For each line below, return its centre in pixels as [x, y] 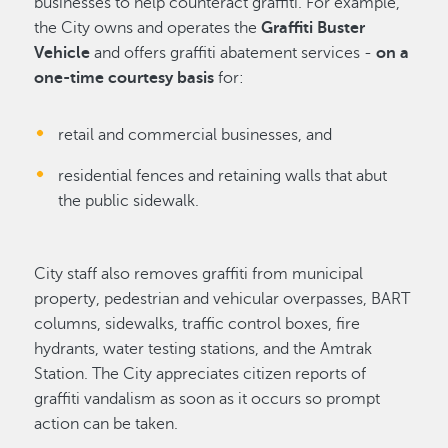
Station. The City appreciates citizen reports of [200, 373]
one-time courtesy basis [124, 77]
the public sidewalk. [129, 200]
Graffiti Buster [313, 27]
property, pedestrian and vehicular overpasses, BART [222, 298]
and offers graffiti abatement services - [233, 52]
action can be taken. [106, 423]
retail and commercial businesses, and [195, 134]
